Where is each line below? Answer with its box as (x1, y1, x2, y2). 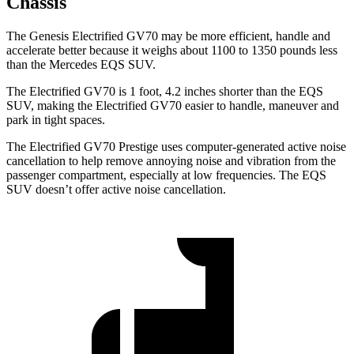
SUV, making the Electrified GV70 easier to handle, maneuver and (6, 98, 339, 112)
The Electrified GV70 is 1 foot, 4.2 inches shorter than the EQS (6, 84, 323, 98)
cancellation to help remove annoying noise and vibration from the (6, 153, 336, 168)
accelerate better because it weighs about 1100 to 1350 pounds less (6, 43, 337, 57)
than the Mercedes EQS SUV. (6, 57, 156, 71)
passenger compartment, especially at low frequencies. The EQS (6, 168, 326, 182)
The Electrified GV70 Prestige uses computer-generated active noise (6, 139, 346, 153)
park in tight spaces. (6, 112, 105, 126)
